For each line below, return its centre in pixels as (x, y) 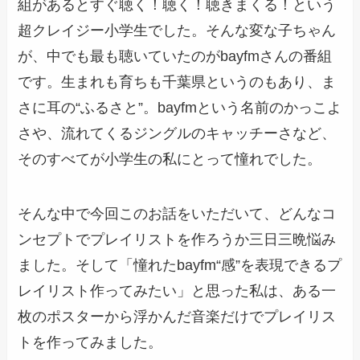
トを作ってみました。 (90, 343)
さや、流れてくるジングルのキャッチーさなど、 (177, 134)
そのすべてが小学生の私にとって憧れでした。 (170, 160)
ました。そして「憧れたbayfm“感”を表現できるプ (180, 266)
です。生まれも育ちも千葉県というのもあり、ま (177, 82)
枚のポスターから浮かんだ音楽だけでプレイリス (177, 317)
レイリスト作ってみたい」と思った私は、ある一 (177, 291)
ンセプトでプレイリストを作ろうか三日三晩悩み (177, 240)
